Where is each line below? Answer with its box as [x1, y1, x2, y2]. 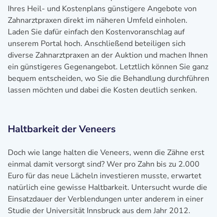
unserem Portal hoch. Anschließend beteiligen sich [8, 38, 186, 49]
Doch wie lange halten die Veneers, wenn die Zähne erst [8, 147, 204, 158]
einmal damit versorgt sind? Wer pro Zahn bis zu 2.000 [8, 158, 200, 170]
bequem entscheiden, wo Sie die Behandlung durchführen [8, 73, 209, 84]
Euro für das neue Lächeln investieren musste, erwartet [8, 170, 201, 181]
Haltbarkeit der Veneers [8, 122, 116, 136]
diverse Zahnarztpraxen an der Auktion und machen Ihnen [8, 49, 208, 61]
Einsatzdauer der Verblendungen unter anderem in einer [8, 193, 203, 204]
